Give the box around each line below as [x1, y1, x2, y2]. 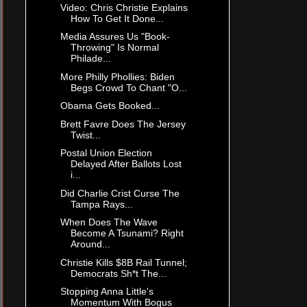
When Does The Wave [60, 217, 158, 228]
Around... [70, 238, 110, 250]
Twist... [70, 129, 101, 140]
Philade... [70, 53, 111, 64]
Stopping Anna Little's [60, 286, 153, 297]
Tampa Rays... [70, 198, 133, 210]
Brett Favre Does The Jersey [60, 118, 186, 130]
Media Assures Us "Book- [60, 31, 170, 42]
